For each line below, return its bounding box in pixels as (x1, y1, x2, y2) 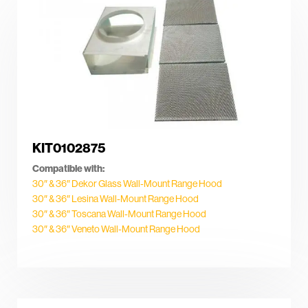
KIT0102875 (32, 139, 105, 156)
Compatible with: (32, 162, 104, 175)
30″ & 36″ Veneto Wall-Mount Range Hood (32, 222, 200, 235)
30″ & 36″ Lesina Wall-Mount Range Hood (32, 192, 199, 205)
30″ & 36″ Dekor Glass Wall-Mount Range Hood (32, 177, 222, 190)
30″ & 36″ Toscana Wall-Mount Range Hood (32, 207, 206, 220)
